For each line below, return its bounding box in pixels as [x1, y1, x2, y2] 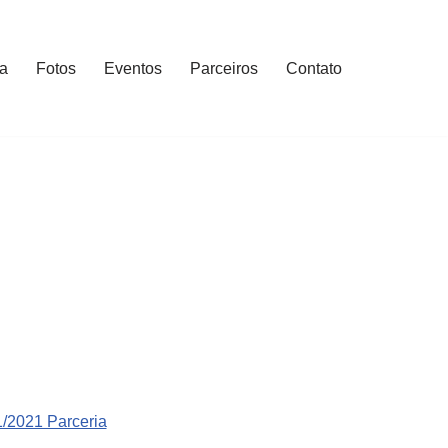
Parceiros [190, 60, 258, 78]
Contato [286, 60, 342, 78]
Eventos [104, 60, 162, 78]
